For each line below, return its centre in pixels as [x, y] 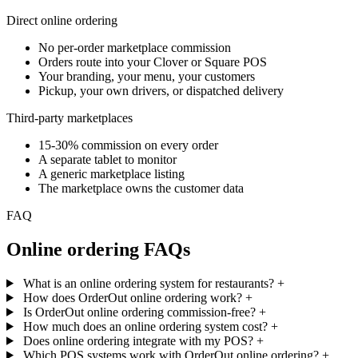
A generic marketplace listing [111, 174]
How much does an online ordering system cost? [145, 326]
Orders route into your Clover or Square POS [153, 62]
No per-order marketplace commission [135, 48]
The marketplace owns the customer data [141, 189]
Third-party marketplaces [70, 118]
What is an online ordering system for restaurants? [148, 283]
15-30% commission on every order [128, 145]
